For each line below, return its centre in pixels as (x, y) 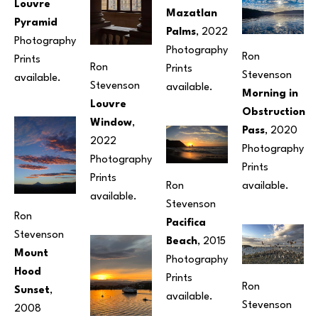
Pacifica (186, 223)
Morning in (270, 94)
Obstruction (274, 112)
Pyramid (36, 23)
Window (111, 123)
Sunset (32, 291)
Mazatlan (192, 13)
